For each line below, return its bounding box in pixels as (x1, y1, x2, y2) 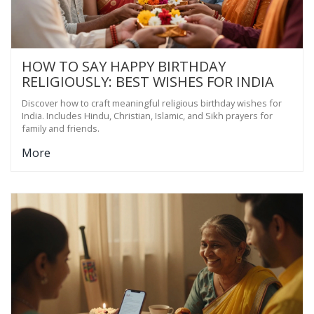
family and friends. (22, 121, 100, 135)
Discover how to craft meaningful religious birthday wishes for (22, 96, 282, 109)
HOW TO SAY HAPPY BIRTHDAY (22, 56, 226, 76)
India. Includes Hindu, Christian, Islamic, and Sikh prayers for (22, 109, 273, 122)
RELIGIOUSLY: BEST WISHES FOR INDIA (22, 71, 274, 91)
